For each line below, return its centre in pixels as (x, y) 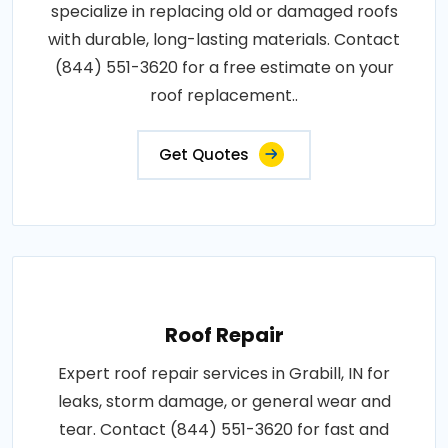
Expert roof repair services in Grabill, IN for (224, 373)
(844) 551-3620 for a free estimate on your (224, 67)
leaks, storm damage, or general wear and (224, 401)
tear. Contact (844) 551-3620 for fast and (224, 429)
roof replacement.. (224, 95)
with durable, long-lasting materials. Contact (224, 39)
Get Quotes (204, 154)
